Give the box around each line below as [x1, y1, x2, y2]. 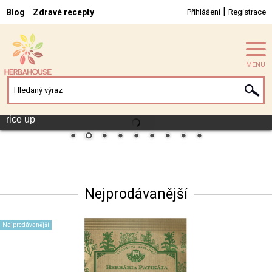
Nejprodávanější [84, 185, 188, 202]
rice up [6, 114, 35, 124]
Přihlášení [187, 7, 220, 16]
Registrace [228, 7, 266, 16]
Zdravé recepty [33, 7, 94, 17]
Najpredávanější [2, 221, 49, 228]
